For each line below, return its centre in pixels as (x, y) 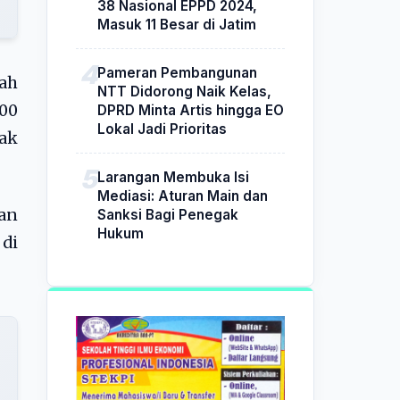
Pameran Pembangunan (177, 72)
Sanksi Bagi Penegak (168, 214)
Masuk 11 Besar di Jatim (177, 24)
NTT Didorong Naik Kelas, (184, 91)
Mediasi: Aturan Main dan (183, 196)
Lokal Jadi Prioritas (162, 129)
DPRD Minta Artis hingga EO (191, 110)
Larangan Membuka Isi (173, 177)
